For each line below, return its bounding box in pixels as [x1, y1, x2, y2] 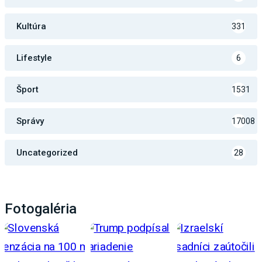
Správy [16, 115, 44, 126]
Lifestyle [16, 52, 52, 63]
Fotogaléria [5, 200, 77, 217]
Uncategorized [16, 147, 78, 158]
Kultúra [16, 20, 46, 32]
